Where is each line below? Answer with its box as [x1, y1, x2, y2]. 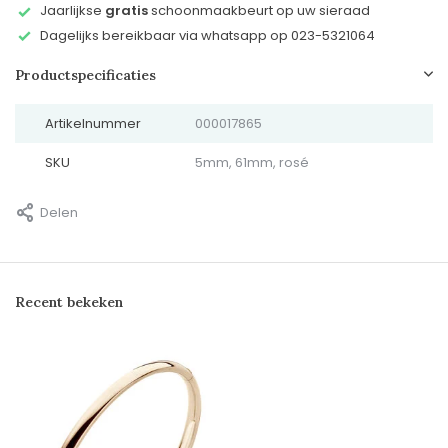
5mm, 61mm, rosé [194, 153, 309, 173]
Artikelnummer [45, 114, 141, 134]
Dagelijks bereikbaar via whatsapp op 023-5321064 [40, 25, 375, 45]
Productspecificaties [15, 66, 156, 85]
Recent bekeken [15, 293, 123, 312]
